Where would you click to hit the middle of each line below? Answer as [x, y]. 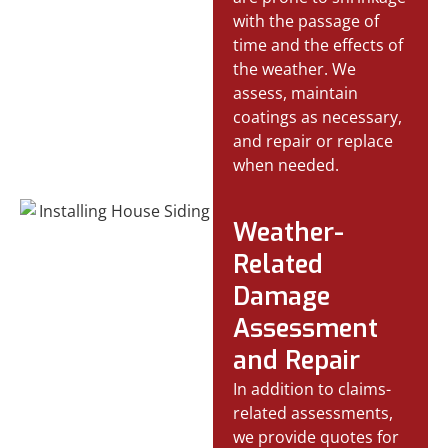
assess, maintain [296, 92]
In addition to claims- [312, 388]
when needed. [286, 164]
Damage [282, 296]
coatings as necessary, [318, 116]
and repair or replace [313, 140]
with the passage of [306, 20]
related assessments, [313, 412]
